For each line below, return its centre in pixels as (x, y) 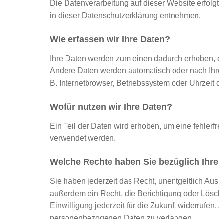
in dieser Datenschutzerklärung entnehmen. (125, 15)
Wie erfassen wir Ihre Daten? (110, 39)
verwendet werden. (83, 138)
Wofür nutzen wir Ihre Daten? (111, 107)
